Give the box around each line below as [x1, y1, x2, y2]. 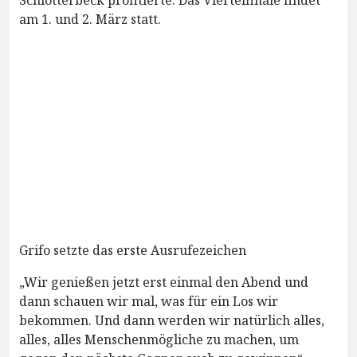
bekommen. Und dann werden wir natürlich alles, [19, 311, 324, 329]
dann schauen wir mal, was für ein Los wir [19, 292, 278, 310]
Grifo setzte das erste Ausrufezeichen [19, 241, 246, 259]
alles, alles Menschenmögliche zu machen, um [19, 330, 299, 348]
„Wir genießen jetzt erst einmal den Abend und [19, 273, 308, 291]
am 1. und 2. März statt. [19, 10, 161, 28]
